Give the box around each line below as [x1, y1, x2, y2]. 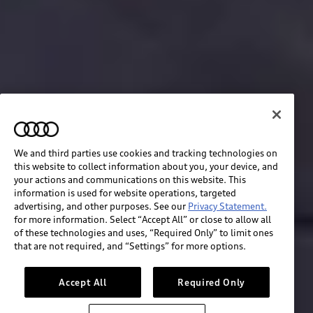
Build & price [125, 239, 188, 251]
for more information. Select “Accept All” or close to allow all [14, 213, 271, 225]
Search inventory [116, 272, 197, 284]
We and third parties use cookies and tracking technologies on [14, 147, 277, 159]
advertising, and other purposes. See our [14, 200, 188, 212]
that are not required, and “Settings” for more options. [14, 240, 246, 252]
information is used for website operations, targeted [14, 187, 236, 198]
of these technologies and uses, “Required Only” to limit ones [14, 226, 273, 238]
